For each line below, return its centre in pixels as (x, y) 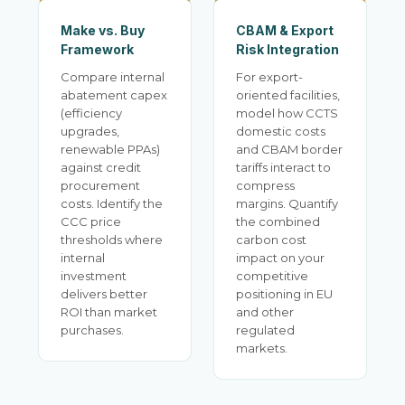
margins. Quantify (287, 203)
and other (265, 312)
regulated (265, 330)
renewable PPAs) (110, 149)
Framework (97, 49)
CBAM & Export (285, 30)
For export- (269, 77)
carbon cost (271, 240)
